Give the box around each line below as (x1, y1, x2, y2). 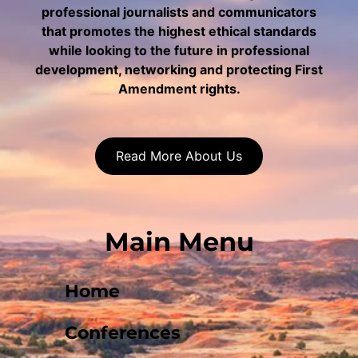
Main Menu (104, 225, 254, 257)
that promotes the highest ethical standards (42, 23, 316, 40)
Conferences (65, 321, 181, 344)
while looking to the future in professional (49, 42, 309, 59)
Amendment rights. (117, 81, 241, 97)
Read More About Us (116, 147, 242, 164)
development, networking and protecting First (35, 62, 323, 78)
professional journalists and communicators (42, 4, 316, 21)
